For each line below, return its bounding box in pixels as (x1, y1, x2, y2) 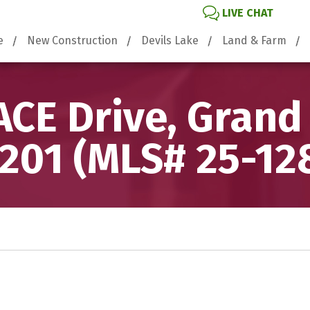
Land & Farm (222, 34, 286, 47)
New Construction (27, 34, 118, 47)
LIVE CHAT (222, 6, 273, 19)
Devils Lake (141, 34, 199, 47)
